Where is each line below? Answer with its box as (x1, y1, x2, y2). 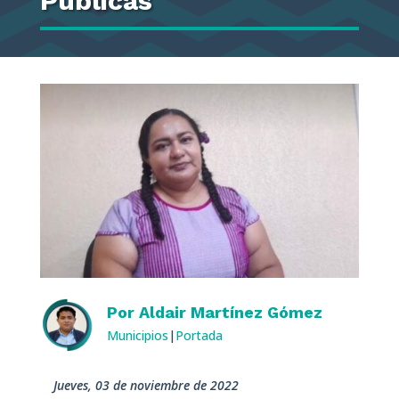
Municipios (106, 327, 168, 345)
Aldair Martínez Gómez (138, 303, 322, 322)
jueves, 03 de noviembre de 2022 (56, 377, 239, 395)
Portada (175, 327, 223, 345)
